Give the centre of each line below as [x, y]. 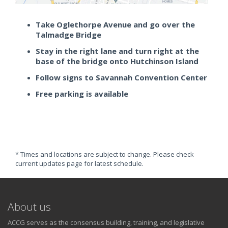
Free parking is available [82, 94]
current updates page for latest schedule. [79, 164]
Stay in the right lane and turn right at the [117, 51]
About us [29, 207]
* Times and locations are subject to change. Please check [105, 154]
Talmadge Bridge [68, 35]
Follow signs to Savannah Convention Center [121, 78]
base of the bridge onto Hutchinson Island [117, 61]
